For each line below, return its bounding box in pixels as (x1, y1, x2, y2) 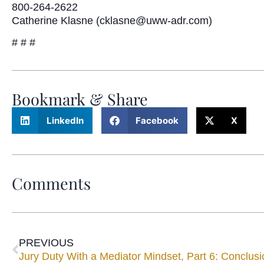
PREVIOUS (19, 236, 74, 249)
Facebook (136, 114, 179, 126)
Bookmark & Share (12, 88, 148, 110)
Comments (12, 172, 91, 194)
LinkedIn (46, 114, 84, 126)
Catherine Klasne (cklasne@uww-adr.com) (12, 14, 212, 27)
